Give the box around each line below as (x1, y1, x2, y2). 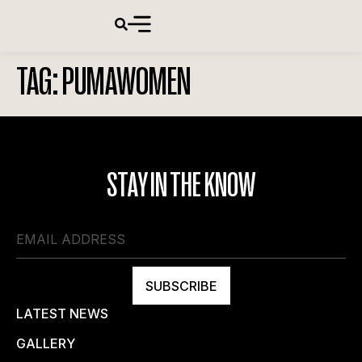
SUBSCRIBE (145, 277, 217, 294)
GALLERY (16, 335, 75, 351)
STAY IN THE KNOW (107, 164, 255, 205)
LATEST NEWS (16, 305, 108, 322)
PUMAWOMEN (62, 58, 191, 104)
